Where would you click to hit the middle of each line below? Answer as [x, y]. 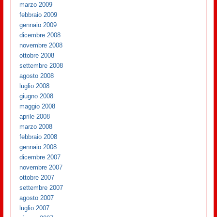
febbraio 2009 [39, 15]
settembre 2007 [41, 187]
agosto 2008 [37, 76]
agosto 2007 [37, 198]
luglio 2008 [35, 86]
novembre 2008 [41, 45]
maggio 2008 [38, 106]
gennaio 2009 [38, 25]
